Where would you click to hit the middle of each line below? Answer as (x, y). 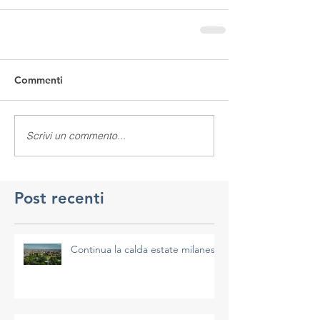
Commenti (39, 80)
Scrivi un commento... (76, 135)
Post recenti (59, 199)
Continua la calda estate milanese (146, 250)
